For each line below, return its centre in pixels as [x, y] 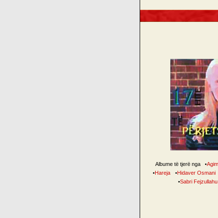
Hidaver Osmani [196, 173]
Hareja [163, 173]
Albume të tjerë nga [178, 164]
